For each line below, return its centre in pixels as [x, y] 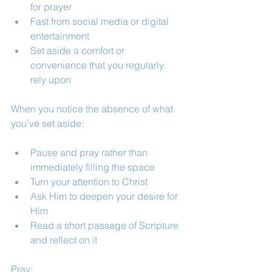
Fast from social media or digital [101, 21]
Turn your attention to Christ [89, 182]
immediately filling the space [93, 167]
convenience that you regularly [98, 65]
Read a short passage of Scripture [106, 225]
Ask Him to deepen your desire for [105, 196]
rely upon [51, 80]
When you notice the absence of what [93, 109]
